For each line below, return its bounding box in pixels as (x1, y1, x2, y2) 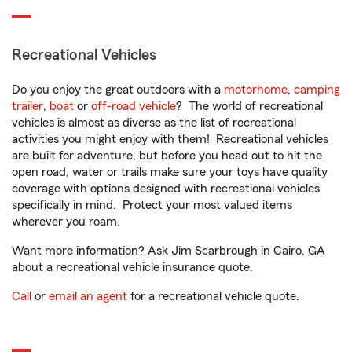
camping (294, 83, 340, 97)
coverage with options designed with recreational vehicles (12, 182, 320, 196)
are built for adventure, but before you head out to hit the (12, 149, 322, 163)
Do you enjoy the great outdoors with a (12, 83, 224, 97)
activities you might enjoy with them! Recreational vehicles (12, 133, 328, 146)
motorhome (224, 83, 288, 97)
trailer (12, 100, 43, 113)
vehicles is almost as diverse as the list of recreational (12, 116, 296, 130)
